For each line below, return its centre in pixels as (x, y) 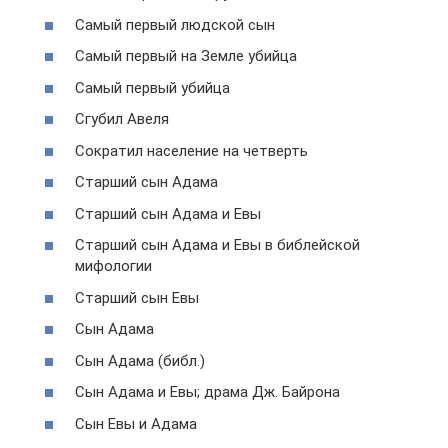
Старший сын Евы (137, 297)
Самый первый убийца (152, 87)
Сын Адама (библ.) (140, 360)
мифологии (113, 266)
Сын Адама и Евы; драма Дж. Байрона (207, 392)
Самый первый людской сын (175, 24)
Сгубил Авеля (122, 119)
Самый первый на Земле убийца (186, 56)
